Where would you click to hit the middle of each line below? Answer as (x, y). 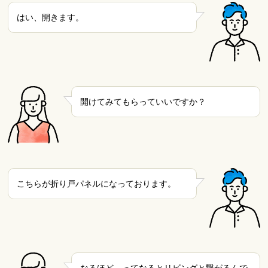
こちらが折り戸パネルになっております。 (97, 184)
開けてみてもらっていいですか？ (143, 102)
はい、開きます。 (51, 17)
